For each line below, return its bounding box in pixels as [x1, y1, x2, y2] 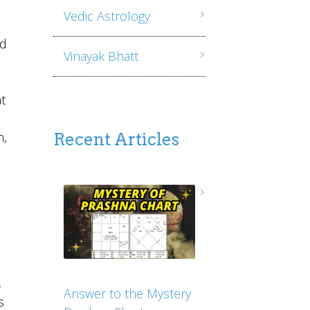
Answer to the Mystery [63, 285, 191, 302]
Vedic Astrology [63, 8, 150, 24]
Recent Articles [53, 129, 179, 149]
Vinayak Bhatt [63, 48, 138, 64]
